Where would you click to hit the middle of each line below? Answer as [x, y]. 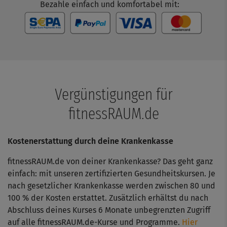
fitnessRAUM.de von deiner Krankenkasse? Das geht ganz [110, 161]
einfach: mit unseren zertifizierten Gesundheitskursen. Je [111, 173]
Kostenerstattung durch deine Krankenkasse [90, 141]
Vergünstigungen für [113, 94]
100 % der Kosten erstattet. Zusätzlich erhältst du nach [108, 198]
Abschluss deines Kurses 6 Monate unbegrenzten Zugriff [109, 210]
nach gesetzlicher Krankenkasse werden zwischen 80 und [111, 185]
